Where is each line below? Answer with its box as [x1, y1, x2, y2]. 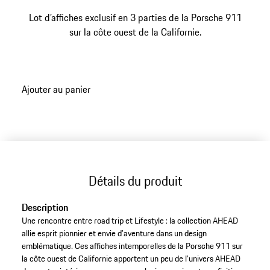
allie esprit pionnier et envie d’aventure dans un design [21, 227, 207, 240]
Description [21, 200, 68, 215]
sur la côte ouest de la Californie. [69, 25, 201, 39]
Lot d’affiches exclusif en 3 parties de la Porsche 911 [28, 10, 242, 25]
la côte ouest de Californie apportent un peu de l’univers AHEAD [21, 252, 240, 266]
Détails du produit [88, 171, 182, 190]
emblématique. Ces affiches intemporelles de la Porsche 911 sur [21, 239, 243, 253]
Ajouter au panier [21, 81, 90, 96]
